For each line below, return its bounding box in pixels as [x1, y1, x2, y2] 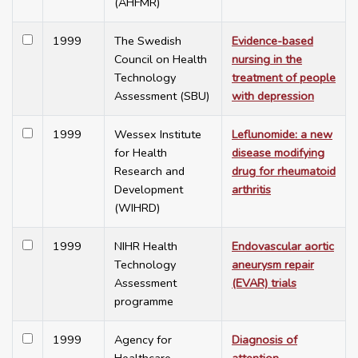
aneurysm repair [232, 257, 314, 273]
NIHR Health [114, 238, 177, 255]
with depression [232, 88, 314, 105]
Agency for [114, 332, 172, 348]
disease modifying [232, 145, 324, 161]
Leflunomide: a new [232, 126, 332, 143]
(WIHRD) [114, 200, 160, 217]
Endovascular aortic [232, 238, 334, 255]
